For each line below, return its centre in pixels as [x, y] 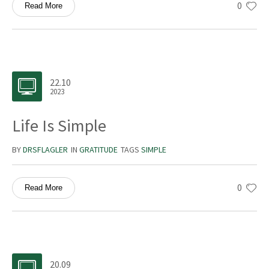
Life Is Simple [59, 126]
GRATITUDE [98, 150]
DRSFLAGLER [45, 150]
